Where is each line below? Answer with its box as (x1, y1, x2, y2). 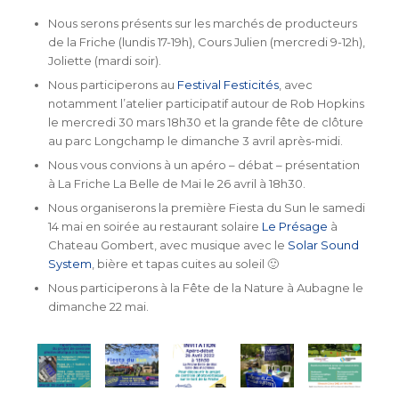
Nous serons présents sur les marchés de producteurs (47, 16, 357, 31)
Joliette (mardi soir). (47, 53, 161, 69)
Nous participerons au (47, 77, 177, 93)
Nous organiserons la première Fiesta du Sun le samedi (47, 200, 365, 216)
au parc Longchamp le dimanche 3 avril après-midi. (47, 134, 343, 149)
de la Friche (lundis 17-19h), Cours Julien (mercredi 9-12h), (47, 35, 365, 50)
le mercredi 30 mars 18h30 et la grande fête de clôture (47, 115, 363, 130)
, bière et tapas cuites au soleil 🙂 (91, 256, 279, 272)
